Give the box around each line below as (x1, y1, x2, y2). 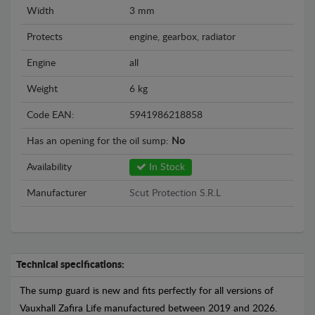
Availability (27, 162, 72, 173)
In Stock (146, 162, 185, 173)
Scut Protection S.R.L (129, 188, 221, 199)
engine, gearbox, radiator (129, 32, 236, 43)
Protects (27, 32, 63, 43)
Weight (27, 84, 58, 95)
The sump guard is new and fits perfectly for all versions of (20, 286, 274, 297)
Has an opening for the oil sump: (27, 136, 172, 147)
